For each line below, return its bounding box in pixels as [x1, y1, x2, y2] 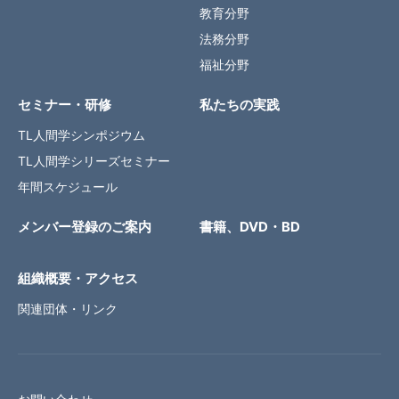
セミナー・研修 [18, 95, 111, 113]
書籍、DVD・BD [199, 217, 300, 235]
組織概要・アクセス [18, 269, 138, 287]
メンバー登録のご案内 [18, 217, 151, 235]
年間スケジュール [18, 178, 118, 194]
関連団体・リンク [18, 300, 118, 316]
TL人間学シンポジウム [18, 126, 145, 142]
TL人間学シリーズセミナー [18, 152, 170, 168]
